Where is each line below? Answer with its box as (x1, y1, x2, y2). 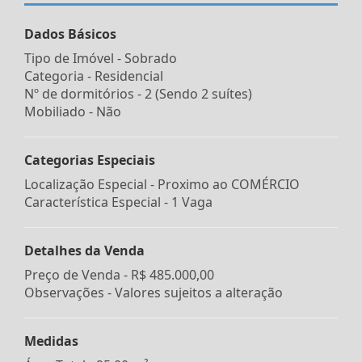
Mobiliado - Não (24, 102, 121, 120)
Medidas (24, 331, 78, 350)
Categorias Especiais (24, 150, 155, 169)
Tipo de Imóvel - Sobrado (24, 48, 177, 67)
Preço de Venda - (24, 265, 131, 284)
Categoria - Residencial (24, 66, 163, 85)
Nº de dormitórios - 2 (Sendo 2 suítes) (24, 84, 252, 103)
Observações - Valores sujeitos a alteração (24, 283, 283, 301)
